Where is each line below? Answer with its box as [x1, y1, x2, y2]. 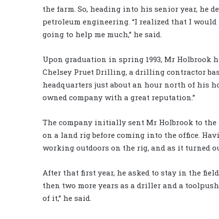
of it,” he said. [43, 193, 91, 203]
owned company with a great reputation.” [43, 92, 195, 103]
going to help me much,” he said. [43, 29, 162, 40]
